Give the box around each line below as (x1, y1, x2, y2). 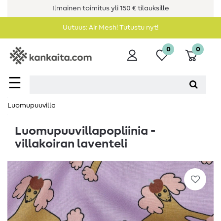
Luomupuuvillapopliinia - (15, 125, 155, 138)
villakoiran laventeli (15, 138, 127, 150)
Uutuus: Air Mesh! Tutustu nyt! (63, 24, 158, 31)
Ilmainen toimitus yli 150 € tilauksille (52, 5, 169, 12)
